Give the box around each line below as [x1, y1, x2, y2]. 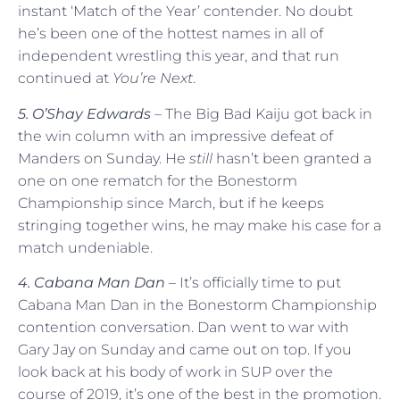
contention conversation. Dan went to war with [18, 318, 349, 336]
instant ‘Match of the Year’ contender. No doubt [18, 3, 353, 21]
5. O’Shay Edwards [18, 104, 151, 122]
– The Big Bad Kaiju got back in [151, 104, 372, 122]
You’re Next [112, 70, 193, 87]
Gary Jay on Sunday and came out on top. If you [18, 340, 352, 358]
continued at [18, 70, 112, 87]
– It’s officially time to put [169, 273, 341, 291]
